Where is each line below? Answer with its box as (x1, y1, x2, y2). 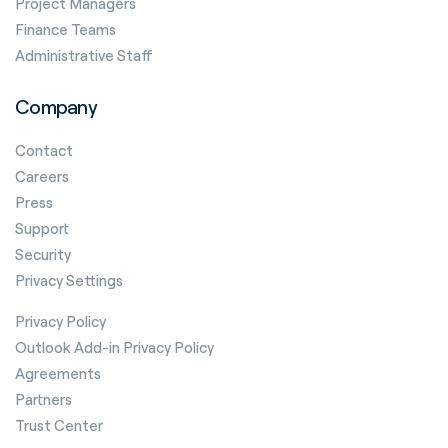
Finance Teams (15, 19, 116, 39)
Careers (15, 166, 69, 186)
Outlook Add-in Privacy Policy (15, 337, 214, 357)
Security (15, 244, 71, 264)
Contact (15, 140, 73, 160)
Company (15, 93, 97, 119)
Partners (15, 389, 72, 409)
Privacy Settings (15, 270, 123, 290)
